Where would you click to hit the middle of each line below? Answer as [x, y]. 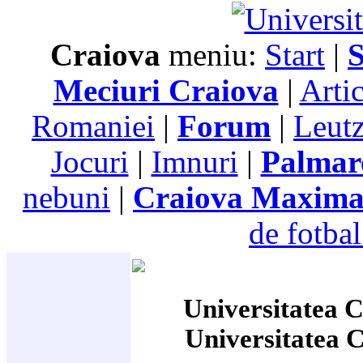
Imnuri [194, 162]
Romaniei [93, 126]
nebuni [66, 198]
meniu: [213, 55]
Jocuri [90, 162]
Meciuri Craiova [166, 91]
